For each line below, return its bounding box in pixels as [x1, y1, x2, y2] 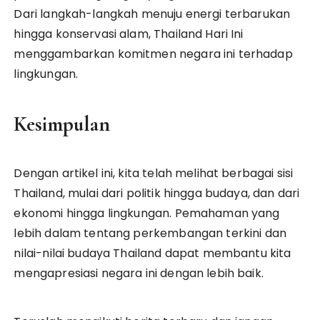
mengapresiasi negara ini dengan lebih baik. [14, 264, 264, 281]
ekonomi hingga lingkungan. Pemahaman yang [14, 204, 280, 221]
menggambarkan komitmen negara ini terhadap [14, 45, 293, 62]
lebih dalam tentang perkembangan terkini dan [14, 224, 287, 241]
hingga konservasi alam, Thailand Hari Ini [14, 25, 244, 42]
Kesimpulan [14, 111, 111, 136]
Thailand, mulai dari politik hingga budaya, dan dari [14, 184, 300, 201]
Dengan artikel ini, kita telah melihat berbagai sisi [14, 164, 294, 181]
